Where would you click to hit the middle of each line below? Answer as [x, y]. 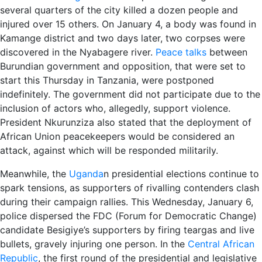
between [227, 52]
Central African [221, 244]
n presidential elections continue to [181, 174]
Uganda [86, 174]
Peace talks [181, 52]
